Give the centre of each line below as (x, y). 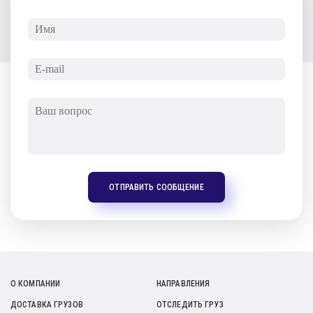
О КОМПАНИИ (36, 283)
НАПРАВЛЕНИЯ (183, 283)
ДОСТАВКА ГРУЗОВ (47, 304)
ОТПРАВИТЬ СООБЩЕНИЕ (156, 187)
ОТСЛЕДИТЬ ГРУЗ (190, 304)
